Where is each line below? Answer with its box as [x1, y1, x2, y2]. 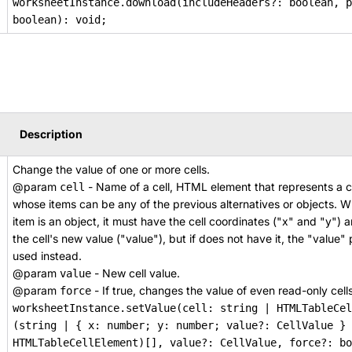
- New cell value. [91, 266, 180, 280]
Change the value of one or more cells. [13, 163, 210, 176]
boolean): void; [13, 13, 107, 26]
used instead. [13, 249, 82, 262]
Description [20, 127, 82, 141]
